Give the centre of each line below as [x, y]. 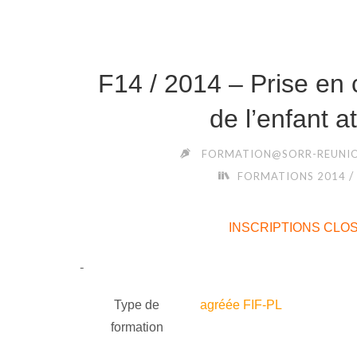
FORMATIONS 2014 [291, 177]
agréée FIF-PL [241, 304]
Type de [137, 304]
